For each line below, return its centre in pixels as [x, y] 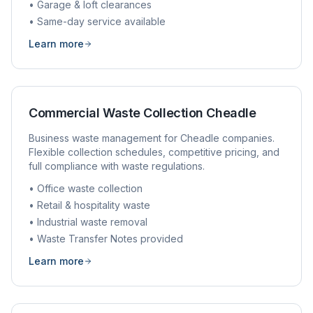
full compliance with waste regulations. [117, 166]
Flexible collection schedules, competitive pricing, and [154, 152]
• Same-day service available [97, 21]
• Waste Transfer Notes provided [106, 239]
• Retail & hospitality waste [89, 205]
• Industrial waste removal [88, 222]
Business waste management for [104, 138]
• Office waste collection [86, 188]
